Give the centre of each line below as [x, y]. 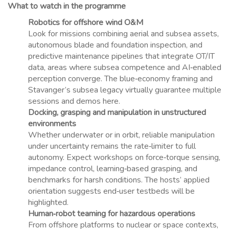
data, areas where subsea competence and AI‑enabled [125, 68]
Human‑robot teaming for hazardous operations [112, 214]
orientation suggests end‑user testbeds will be [111, 191]
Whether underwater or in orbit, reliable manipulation [121, 135]
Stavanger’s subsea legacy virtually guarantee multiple [125, 90]
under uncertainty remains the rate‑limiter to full [112, 146]
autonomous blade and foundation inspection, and [115, 45]
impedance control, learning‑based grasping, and [113, 169]
